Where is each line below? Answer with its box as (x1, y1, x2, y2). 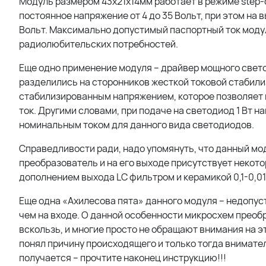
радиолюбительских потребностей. (19, 37, 178, 50)
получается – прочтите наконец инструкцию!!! (19, 251, 228, 264)
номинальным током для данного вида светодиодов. (19, 118, 258, 131)
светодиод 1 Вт (186, 103, 252, 117)
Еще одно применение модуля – (19, 61, 159, 74)
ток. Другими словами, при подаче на (19, 103, 184, 117)
